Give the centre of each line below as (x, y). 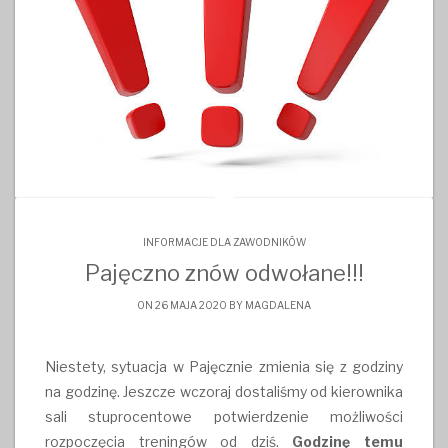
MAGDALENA (278, 304)
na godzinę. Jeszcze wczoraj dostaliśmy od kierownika (224, 391)
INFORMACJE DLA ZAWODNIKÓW (224, 241)
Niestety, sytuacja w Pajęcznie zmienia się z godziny (224, 366)
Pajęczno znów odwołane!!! (224, 272)
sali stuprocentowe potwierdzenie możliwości (224, 416)
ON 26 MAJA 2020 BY (191, 304)
